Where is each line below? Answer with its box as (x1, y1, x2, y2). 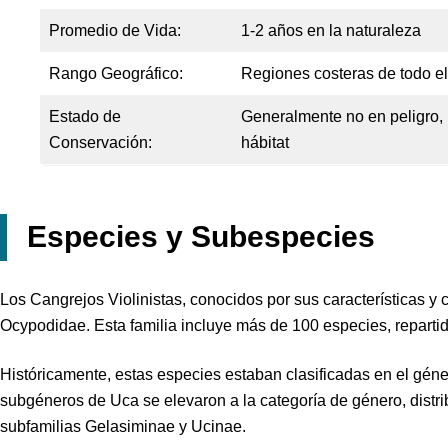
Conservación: (49, 134, 152, 152)
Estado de (49, 108, 121, 126)
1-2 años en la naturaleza (241, 22, 421, 40)
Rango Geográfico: (49, 65, 183, 83)
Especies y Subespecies (27, 219, 375, 254)
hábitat (241, 134, 289, 152)
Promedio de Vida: (49, 22, 181, 40)
